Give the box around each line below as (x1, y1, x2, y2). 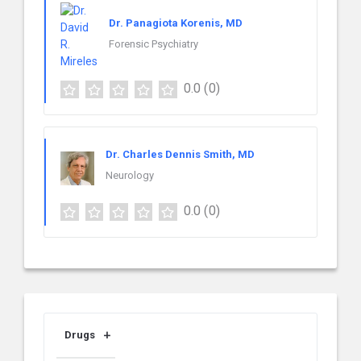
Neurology (106, 169, 154, 182)
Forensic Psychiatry (109, 37, 198, 50)
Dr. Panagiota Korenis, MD (109, 16, 243, 29)
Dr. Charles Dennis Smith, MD (106, 148, 255, 161)
